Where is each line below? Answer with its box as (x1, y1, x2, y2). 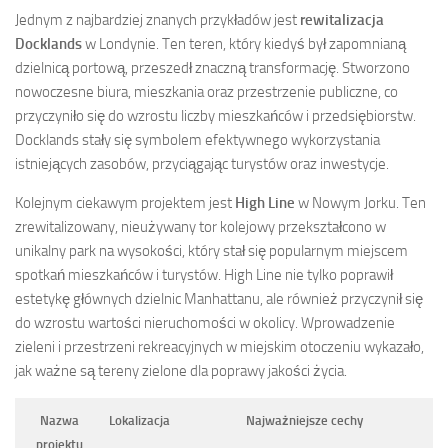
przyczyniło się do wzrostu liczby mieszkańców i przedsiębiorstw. (15, 107, 416, 126)
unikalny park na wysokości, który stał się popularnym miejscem (15, 242, 408, 261)
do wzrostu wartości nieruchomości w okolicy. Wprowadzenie (15, 314, 395, 333)
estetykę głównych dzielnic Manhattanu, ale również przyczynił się (15, 290, 423, 309)
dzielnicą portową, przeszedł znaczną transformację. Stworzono (15, 59, 410, 78)
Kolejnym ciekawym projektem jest (15, 194, 235, 213)
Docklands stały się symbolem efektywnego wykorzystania (15, 131, 380, 150)
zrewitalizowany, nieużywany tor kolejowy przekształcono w (15, 218, 386, 237)
